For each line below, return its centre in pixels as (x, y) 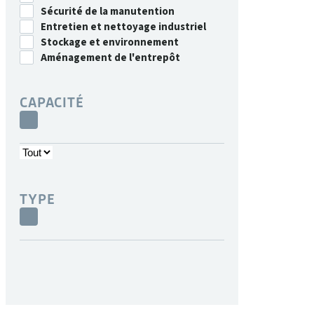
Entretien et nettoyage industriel (123, 27)
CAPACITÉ (52, 103)
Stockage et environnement (110, 43)
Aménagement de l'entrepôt (110, 58)
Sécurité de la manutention (108, 12)
